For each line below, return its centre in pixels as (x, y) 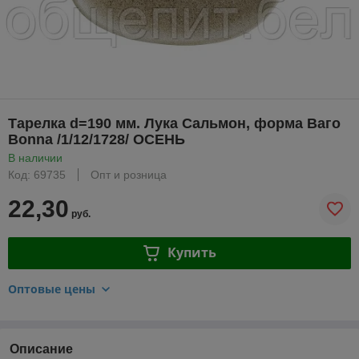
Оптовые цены (52, 288)
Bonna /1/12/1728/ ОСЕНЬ (97, 139)
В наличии (35, 157)
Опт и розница (129, 174)
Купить (192, 253)
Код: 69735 (37, 174)
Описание (41, 349)
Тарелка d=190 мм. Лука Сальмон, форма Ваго (174, 123)
